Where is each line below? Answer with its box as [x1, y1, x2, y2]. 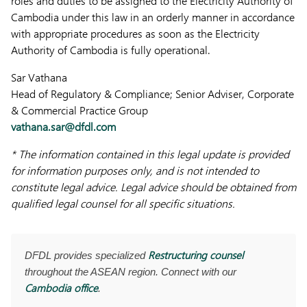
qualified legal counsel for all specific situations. [11, 196, 235, 210]
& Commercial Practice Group [11, 103, 148, 117]
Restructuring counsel [148, 248, 243, 262]
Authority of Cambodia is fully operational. [11, 42, 210, 57]
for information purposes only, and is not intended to [11, 163, 259, 177]
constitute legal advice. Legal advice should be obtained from [11, 180, 296, 194]
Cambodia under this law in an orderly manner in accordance [11, 10, 295, 24]
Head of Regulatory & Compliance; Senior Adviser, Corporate [11, 86, 294, 101]
